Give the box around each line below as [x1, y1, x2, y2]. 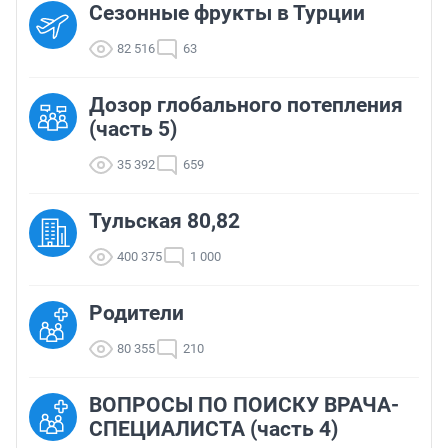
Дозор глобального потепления [89, 93, 403, 118]
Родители [89, 301, 184, 326]
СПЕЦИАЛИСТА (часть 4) [89, 417, 338, 442]
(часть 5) [89, 117, 177, 142]
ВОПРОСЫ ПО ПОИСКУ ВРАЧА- [89, 393, 399, 418]
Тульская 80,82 [89, 209, 240, 234]
